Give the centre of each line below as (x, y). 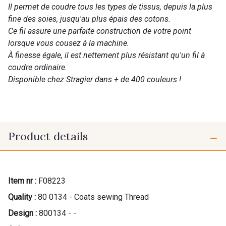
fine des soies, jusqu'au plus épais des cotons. (89, 19)
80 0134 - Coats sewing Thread (93, 197)
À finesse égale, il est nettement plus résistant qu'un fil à (106, 55)
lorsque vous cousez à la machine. (69, 43)
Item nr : (22, 181)
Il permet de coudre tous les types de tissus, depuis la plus (110, 7)
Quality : (22, 197)
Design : (22, 213)
